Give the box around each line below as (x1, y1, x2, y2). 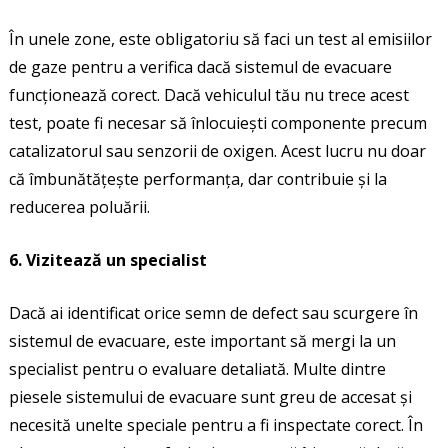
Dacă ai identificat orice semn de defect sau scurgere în (8, 301, 418, 324)
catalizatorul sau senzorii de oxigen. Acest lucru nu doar (8, 139, 426, 162)
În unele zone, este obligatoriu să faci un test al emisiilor (8, 27, 432, 50)
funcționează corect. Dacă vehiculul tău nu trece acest (8, 83, 409, 106)
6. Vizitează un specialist (8, 248, 207, 271)
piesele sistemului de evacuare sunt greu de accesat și (8, 385, 412, 408)
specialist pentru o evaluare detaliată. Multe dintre (8, 357, 386, 380)
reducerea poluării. (8, 195, 150, 218)
